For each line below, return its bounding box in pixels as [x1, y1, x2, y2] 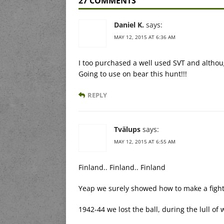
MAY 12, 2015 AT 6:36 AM [114, 33, 175, 40]
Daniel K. [114, 19, 144, 29]
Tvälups [114, 124, 140, 134]
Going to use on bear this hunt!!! [78, 68, 187, 78]
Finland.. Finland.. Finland [78, 162, 165, 172]
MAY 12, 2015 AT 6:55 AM [114, 137, 175, 145]
